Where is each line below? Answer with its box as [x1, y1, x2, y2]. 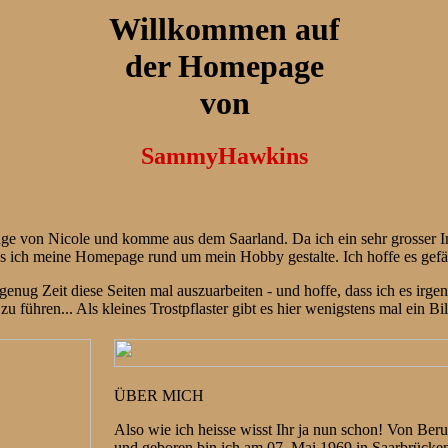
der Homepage [125, 48, 324, 84]
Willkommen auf [109, 11, 340, 47]
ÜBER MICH [114, 387, 204, 404]
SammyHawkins [141, 143, 308, 170]
